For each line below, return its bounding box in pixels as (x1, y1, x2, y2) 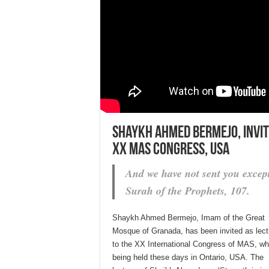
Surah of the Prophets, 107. (125, 183, 250, 198)
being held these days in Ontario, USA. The (112, 253, 264, 262)
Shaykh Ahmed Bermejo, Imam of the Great (112, 213, 265, 222)
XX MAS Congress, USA (112, 142, 229, 159)
